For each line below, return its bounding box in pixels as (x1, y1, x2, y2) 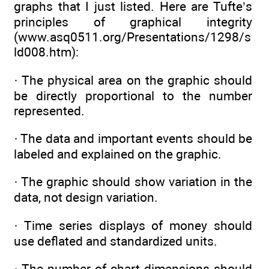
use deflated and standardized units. (14, 233, 217, 249)
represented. (14, 103, 85, 118)
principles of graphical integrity (14, 14, 252, 30)
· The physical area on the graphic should (14, 72, 252, 88)
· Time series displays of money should (14, 217, 252, 233)
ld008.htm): (14, 44, 79, 60)
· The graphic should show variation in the (14, 174, 252, 190)
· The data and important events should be (14, 130, 252, 146)
